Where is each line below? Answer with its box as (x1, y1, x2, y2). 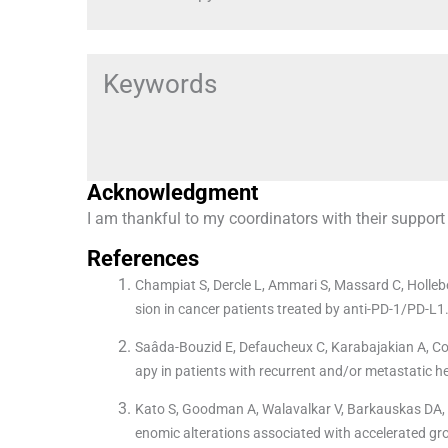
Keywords (103, 68, 217, 99)
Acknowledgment (87, 179, 258, 205)
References (87, 245, 199, 271)
